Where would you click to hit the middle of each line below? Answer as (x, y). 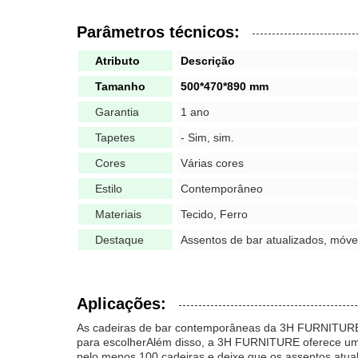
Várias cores (212, 163)
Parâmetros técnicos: (158, 32)
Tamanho (120, 86)
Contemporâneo (222, 189)
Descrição (208, 61)
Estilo (109, 189)
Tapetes (115, 137)
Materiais (118, 214)
